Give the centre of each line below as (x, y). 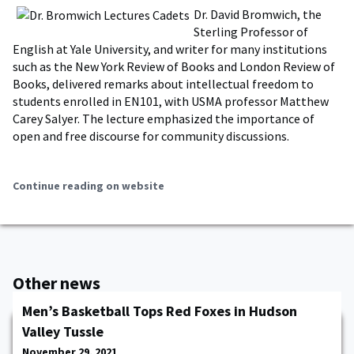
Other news (56, 283)
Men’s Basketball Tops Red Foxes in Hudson (160, 311)
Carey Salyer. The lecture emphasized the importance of (164, 119)
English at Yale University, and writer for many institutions (170, 49)
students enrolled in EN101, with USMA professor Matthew (171, 101)
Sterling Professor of (251, 32)
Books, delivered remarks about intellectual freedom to (163, 84)
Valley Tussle (63, 331)
